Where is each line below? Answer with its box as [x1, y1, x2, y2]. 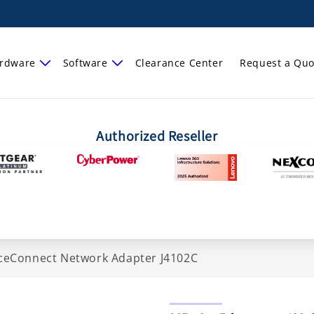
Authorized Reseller [96, 127, 218, 145]
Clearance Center [135, 55, 224, 69]
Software [62, 55, 108, 69]
